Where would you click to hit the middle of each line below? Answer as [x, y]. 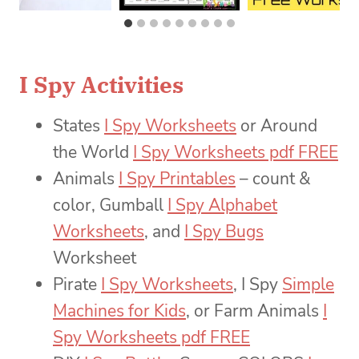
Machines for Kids [119, 311]
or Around [277, 126]
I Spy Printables [177, 179]
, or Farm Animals [254, 311]
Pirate [77, 285]
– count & [273, 179]
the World [93, 153]
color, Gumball [110, 206]
